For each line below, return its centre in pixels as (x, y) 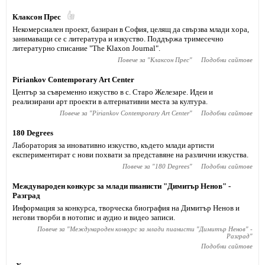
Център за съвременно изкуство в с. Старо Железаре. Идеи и (113, 92)
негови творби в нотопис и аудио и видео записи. (94, 217)
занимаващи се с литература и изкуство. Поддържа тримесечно (118, 39)
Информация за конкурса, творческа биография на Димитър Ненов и (126, 208)
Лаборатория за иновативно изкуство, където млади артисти (113, 145)
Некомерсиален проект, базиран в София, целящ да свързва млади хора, (131, 29)
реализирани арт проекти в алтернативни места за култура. (110, 101)
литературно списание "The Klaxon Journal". (86, 48)
